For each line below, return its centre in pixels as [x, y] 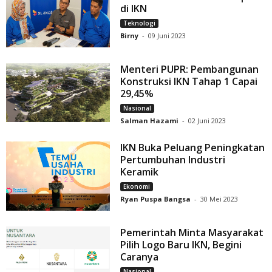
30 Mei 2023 [219, 199]
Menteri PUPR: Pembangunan [190, 70]
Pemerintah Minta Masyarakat [192, 233]
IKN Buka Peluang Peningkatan [193, 148]
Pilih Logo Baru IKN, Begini [181, 245]
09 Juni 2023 [167, 36]
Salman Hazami [150, 121]
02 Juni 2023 [207, 121]
